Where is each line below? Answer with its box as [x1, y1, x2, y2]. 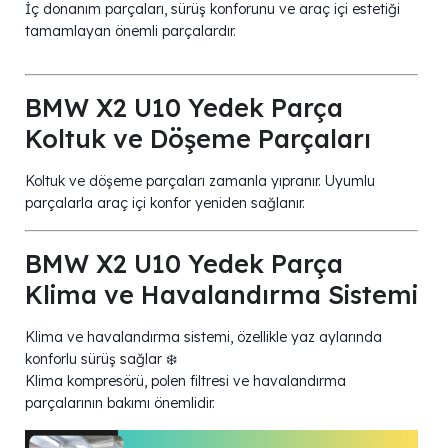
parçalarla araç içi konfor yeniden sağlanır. [25, 194, 305, 213]
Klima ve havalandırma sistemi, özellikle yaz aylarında [25, 328, 382, 347]
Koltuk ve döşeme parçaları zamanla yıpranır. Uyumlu [25, 172, 375, 191]
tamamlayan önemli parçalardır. [25, 22, 236, 41]
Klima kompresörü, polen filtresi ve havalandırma [25, 372, 346, 391]
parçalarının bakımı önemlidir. [25, 394, 215, 413]
